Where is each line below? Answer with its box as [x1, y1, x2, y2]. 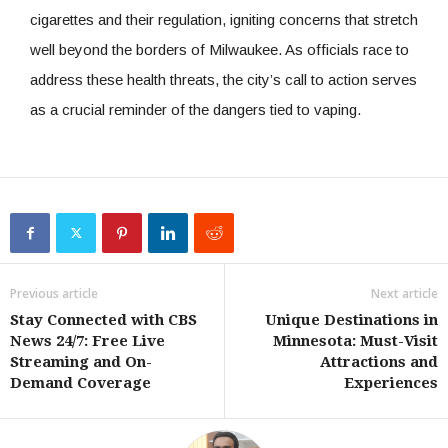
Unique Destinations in [265, 310, 438, 329]
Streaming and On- [10, 352, 152, 371]
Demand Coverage [10, 373, 151, 392]
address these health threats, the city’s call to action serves [30, 70, 417, 88]
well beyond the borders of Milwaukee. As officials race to [30, 40, 409, 58]
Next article [371, 284, 438, 302]
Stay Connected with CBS [10, 310, 197, 329]
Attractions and [320, 352, 438, 371]
